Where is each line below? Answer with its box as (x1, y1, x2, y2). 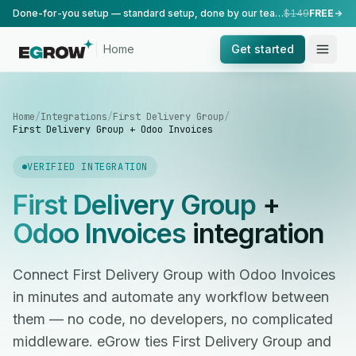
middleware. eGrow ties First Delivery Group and (13, 333, 331, 350)
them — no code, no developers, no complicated (13, 311, 333, 327)
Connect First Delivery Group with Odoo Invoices (13, 266, 335, 283)
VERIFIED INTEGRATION (27, 161, 148, 173)
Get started (231, 42, 294, 56)
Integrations (41, 110, 107, 123)
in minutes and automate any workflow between (13, 288, 329, 305)
